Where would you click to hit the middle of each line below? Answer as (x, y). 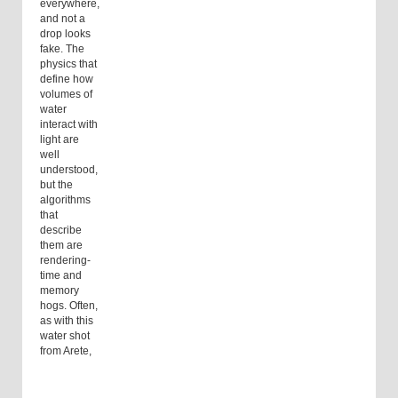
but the (56, 185)
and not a (63, 19)
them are (61, 246)
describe (61, 231)
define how (67, 80)
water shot (65, 336)
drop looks (65, 34)
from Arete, (66, 351)
